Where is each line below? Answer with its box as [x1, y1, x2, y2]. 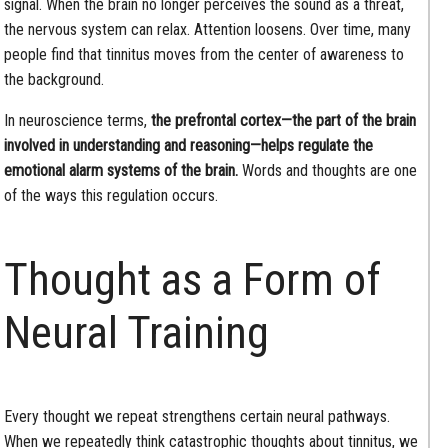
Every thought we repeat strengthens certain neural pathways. [4, 406, 391, 426]
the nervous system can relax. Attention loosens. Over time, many [4, 20, 412, 40]
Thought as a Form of [4, 253, 382, 307]
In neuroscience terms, [4, 111, 152, 131]
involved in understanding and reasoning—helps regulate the [4, 136, 374, 156]
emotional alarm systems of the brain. [4, 161, 243, 181]
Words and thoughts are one [242, 161, 418, 181]
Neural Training [4, 306, 270, 360]
